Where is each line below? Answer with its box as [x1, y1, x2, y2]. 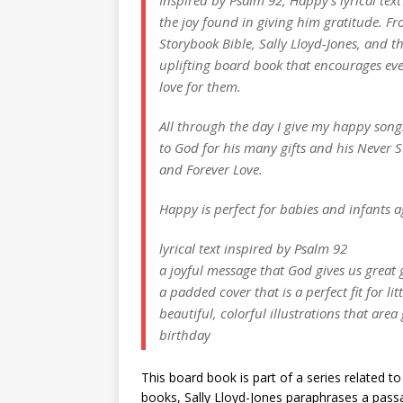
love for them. [159, 76, 241, 95]
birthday [159, 325, 210, 344]
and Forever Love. [159, 159, 263, 178]
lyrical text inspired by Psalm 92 [159, 238, 347, 257]
